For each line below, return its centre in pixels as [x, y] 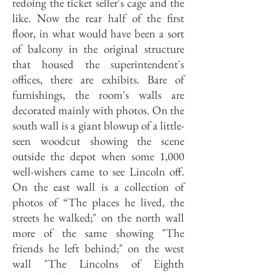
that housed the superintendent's [98, 64]
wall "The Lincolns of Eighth [98, 264]
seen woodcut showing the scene [98, 141]
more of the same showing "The [98, 233]
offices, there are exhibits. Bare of [98, 79]
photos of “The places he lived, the [98, 202]
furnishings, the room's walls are [98, 95]
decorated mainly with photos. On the [98, 110]
